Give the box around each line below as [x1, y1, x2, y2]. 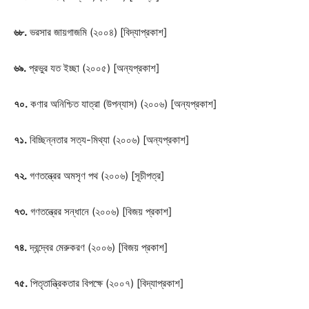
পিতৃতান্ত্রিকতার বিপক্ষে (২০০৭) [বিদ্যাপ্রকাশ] [28, 277, 183, 290]
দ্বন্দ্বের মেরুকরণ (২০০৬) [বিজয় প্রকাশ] [27, 241, 168, 254]
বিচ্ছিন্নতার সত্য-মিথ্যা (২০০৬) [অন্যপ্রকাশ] [27, 133, 189, 146]
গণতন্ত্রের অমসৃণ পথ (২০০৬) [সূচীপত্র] [27, 169, 164, 182]
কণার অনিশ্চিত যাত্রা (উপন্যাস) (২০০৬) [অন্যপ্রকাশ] [28, 97, 217, 110]
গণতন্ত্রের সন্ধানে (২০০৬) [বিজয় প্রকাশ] [28, 205, 172, 218]
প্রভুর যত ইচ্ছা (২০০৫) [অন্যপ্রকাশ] [26, 61, 159, 74]
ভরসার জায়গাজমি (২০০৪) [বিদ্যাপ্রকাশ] [27, 26, 167, 39]
